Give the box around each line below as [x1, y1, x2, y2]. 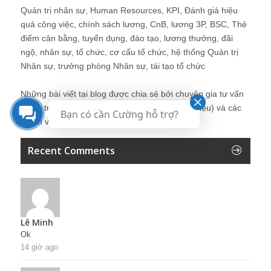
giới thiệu [176, 103, 211, 113]
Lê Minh [21, 217, 53, 229]
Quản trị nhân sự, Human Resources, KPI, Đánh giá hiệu [21, 5, 238, 16]
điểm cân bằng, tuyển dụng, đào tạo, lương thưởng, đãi [21, 33, 233, 44]
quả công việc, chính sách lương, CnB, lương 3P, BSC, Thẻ [21, 19, 247, 30]
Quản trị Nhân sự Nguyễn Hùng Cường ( [21, 103, 176, 113]
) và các [211, 103, 241, 113]
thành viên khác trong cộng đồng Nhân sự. [21, 117, 184, 127]
